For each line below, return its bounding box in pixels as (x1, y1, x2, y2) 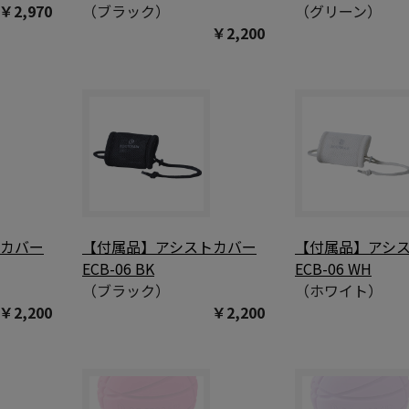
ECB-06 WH (295, 257, 372, 280)
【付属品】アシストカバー (82, 236, 257, 258)
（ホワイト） (295, 279, 383, 302)
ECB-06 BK (82, 257, 154, 280)
